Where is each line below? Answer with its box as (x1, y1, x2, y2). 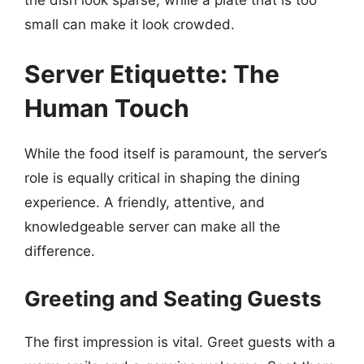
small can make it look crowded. (24, 15, 235, 32)
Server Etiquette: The (24, 59, 279, 89)
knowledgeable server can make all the (24, 219, 280, 235)
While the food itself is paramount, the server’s (24, 145, 327, 162)
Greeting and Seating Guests (24, 285, 322, 311)
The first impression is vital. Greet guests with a (24, 333, 336, 350)
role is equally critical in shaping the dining (24, 170, 300, 186)
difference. (24, 243, 95, 259)
